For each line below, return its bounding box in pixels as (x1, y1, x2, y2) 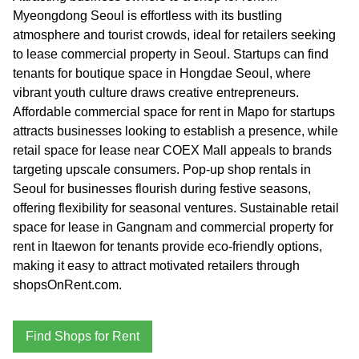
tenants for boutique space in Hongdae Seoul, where (13, 66, 311, 80)
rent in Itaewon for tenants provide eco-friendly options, (13, 239, 322, 253)
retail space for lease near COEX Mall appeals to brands (13, 143, 332, 157)
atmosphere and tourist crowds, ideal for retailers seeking (13, 27, 336, 42)
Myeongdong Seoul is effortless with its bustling (13, 8, 282, 22)
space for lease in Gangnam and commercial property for (13, 220, 333, 234)
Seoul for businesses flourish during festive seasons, (13, 181, 311, 196)
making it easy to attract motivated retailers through (13, 258, 300, 272)
